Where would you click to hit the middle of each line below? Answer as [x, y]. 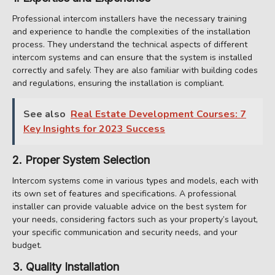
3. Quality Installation [66, 266]
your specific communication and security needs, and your [125, 232]
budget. [27, 245]
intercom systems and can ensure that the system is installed [132, 57]
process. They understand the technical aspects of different [130, 44]
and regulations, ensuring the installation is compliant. [118, 83]
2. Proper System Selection [81, 160]
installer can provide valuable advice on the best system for [130, 206]
